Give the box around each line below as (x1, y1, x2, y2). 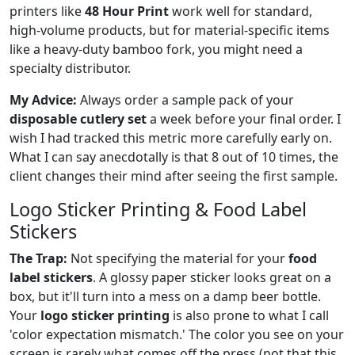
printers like (10, 2, 85, 20)
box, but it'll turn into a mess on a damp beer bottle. (10, 287, 321, 305)
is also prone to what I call (170, 306, 329, 324)
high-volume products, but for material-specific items (10, 21, 330, 39)
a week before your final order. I (147, 109, 341, 128)
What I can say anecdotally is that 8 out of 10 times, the (10, 147, 338, 166)
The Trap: (10, 249, 67, 267)
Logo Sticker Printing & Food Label (10, 196, 307, 222)
